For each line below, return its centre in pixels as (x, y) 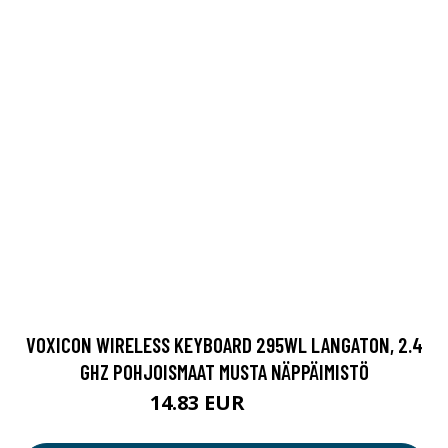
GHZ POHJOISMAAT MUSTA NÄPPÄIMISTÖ (224, 371)
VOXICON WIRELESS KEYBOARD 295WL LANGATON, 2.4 (224, 344)
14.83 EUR (199, 402)
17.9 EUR (274, 405)
